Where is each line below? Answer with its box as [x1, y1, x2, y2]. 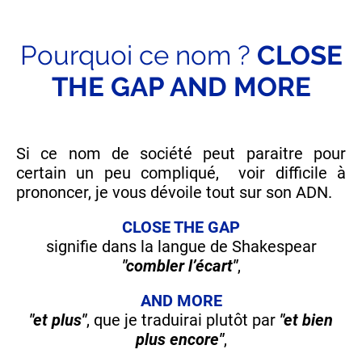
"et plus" [29, 310, 86, 330]
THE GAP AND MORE [51, 71, 311, 103]
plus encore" [135, 330, 224, 350]
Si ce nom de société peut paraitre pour [16, 144, 346, 164]
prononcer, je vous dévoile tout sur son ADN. [16, 183, 332, 203]
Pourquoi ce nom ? [19, 40, 257, 72]
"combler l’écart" [121, 256, 238, 276]
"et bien [280, 310, 333, 330]
